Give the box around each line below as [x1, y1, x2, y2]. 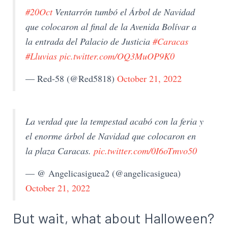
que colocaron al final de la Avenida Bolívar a [25, 20, 196, 33]
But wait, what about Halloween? [13, 209, 214, 226]
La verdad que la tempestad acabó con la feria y [25, 115, 204, 127]
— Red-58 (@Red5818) [25, 72, 117, 84]
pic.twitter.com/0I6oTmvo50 [94, 145, 197, 157]
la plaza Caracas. [25, 145, 94, 157]
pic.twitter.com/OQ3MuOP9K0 [60, 50, 175, 62]
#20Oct [25, 6, 52, 18]
